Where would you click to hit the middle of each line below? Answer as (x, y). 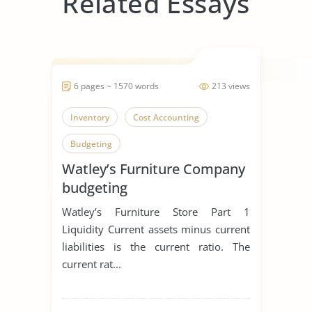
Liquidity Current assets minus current (156, 229)
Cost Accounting (166, 117)
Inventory (90, 117)
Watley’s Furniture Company (154, 169)
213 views (231, 86)
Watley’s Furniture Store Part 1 (156, 211)
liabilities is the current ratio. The (156, 246)
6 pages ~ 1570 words (116, 86)
